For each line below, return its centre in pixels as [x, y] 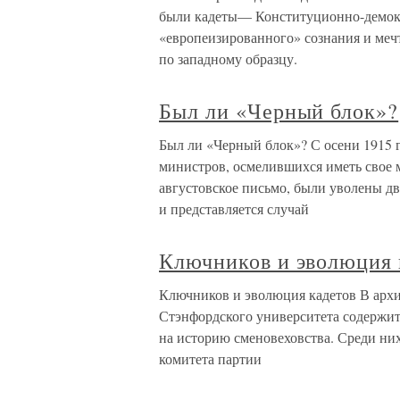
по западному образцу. [228, 59]
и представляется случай [234, 209]
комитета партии [210, 359]
